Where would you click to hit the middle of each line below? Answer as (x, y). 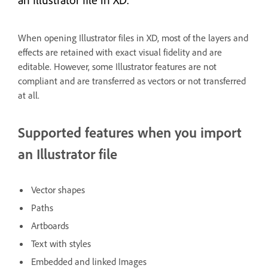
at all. (29, 95)
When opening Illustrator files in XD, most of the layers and (133, 38)
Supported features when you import (130, 132)
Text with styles (61, 243)
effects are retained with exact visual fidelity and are (120, 52)
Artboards (50, 225)
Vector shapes (58, 189)
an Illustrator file (68, 154)
